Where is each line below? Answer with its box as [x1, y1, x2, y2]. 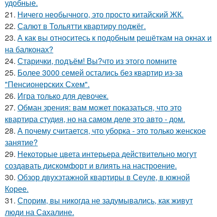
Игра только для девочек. [17, 90, 108, 101]
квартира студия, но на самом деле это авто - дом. [5, 113, 185, 124]
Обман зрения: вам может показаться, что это [17, 101, 182, 113]
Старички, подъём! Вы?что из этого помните [17, 55, 177, 66]
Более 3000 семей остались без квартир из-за [17, 66, 183, 78]
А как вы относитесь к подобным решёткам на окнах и [17, 31, 212, 43]
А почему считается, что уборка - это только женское [17, 124, 206, 136]
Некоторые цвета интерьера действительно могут [17, 148, 197, 159]
